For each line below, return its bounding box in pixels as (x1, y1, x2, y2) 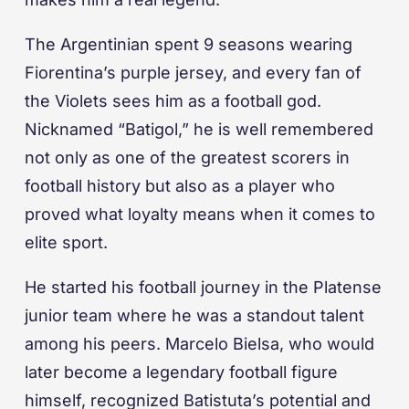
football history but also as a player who (25, 176, 335, 196)
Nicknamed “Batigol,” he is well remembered (25, 120, 373, 140)
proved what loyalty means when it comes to (25, 204, 375, 225)
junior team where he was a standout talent (25, 306, 364, 326)
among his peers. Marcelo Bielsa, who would (25, 334, 374, 354)
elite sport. (25, 233, 108, 253)
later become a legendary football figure (25, 362, 338, 383)
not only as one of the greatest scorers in (25, 148, 350, 168)
